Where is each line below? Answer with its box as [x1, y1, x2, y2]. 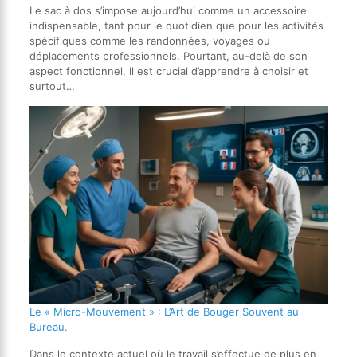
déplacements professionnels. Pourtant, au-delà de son [29, 49, 308, 62]
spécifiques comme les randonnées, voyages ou [29, 33, 270, 47]
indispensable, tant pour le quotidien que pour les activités [29, 18, 324, 32]
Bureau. [29, 320, 68, 334]
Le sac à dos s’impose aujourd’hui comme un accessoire [29, 3, 307, 17]
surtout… [29, 79, 75, 92]
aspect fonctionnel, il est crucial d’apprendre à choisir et [29, 64, 308, 77]
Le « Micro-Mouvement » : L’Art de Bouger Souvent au [29, 305, 299, 319]
